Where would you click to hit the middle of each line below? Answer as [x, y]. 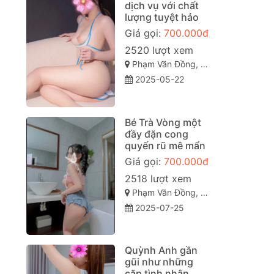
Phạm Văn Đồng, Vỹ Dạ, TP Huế [165, 192]
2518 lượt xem [158, 178]
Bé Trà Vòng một [163, 122]
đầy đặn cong [156, 134]
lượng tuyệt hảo [161, 17]
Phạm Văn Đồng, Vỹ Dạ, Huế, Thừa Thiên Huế [165, 64]
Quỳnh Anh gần [161, 250]
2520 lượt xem [159, 50]
